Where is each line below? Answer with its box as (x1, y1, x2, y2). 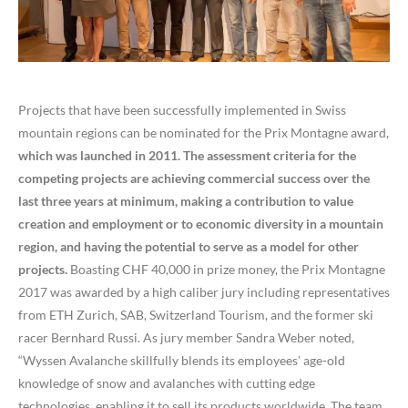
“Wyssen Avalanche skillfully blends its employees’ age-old (18, 352, 345, 369)
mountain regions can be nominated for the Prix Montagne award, (18, 125, 389, 141)
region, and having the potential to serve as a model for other (18, 239, 359, 255)
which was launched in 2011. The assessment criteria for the (18, 148, 356, 164)
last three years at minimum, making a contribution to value (18, 193, 353, 209)
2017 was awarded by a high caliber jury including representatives (18, 284, 390, 301)
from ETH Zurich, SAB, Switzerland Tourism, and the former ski (18, 307, 373, 323)
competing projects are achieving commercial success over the (18, 170, 370, 187)
